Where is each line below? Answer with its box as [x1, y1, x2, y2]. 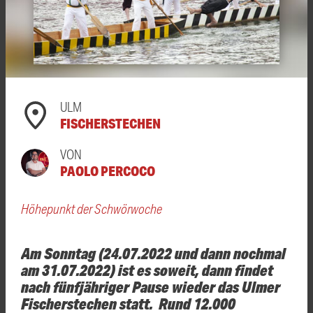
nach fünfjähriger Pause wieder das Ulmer [21, 276, 280, 296]
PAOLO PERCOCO [60, 161, 155, 180]
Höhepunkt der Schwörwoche [21, 200, 162, 217]
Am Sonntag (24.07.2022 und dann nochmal [21, 242, 286, 263]
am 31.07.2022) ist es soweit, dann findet [21, 259, 273, 279]
